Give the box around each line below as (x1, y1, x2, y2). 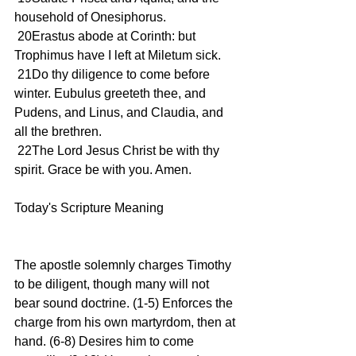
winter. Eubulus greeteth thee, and (14, 87, 209, 100)
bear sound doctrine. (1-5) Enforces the (14, 296, 236, 310)
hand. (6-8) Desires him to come (14, 335, 197, 348)
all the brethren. (14, 125, 102, 138)
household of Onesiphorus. (14, 10, 166, 24)
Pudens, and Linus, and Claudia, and (14, 106, 226, 119)
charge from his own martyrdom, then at (14, 315, 238, 329)
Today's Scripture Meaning (14, 201, 167, 215)
